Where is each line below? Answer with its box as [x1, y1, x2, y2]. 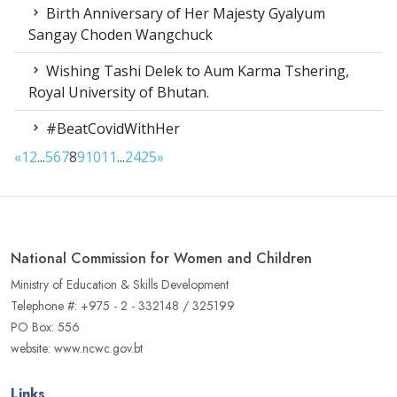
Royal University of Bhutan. [28, 82, 209, 102]
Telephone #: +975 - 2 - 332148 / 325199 [11, 296, 235, 315]
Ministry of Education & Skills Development [11, 275, 229, 293]
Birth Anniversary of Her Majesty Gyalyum [43, 3, 325, 23]
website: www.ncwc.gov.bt [11, 339, 143, 357]
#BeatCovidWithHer [43, 118, 180, 138]
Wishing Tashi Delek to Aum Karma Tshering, [43, 60, 349, 81]
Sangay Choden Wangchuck [28, 24, 213, 44]
